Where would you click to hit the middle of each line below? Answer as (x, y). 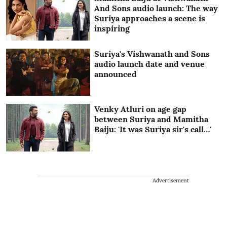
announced (116, 74)
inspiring (112, 29)
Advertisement (171, 180)
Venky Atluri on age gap (141, 109)
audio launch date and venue (150, 64)
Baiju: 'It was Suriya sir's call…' (153, 129)
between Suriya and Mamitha (152, 119)
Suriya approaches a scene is (150, 18)
